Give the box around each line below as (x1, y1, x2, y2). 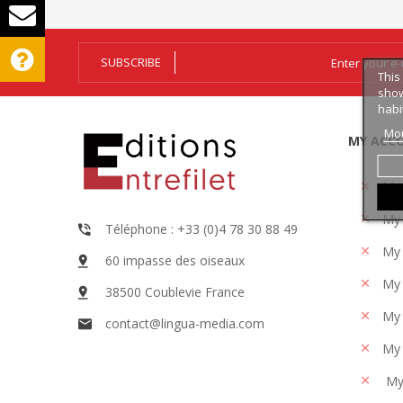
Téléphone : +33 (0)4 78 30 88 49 (105, 220, 298, 237)
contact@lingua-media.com (105, 315, 264, 332)
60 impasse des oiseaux (105, 252, 245, 269)
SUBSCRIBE (101, 54, 161, 70)
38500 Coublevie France (105, 283, 245, 300)
